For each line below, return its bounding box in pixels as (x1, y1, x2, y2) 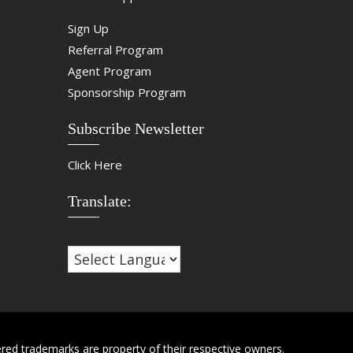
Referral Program (67, 42, 163, 58)
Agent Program (67, 63, 151, 80)
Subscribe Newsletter (67, 120, 204, 138)
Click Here (67, 157, 122, 173)
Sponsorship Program (67, 84, 186, 101)
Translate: (67, 192, 132, 210)
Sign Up (67, 20, 109, 37)
